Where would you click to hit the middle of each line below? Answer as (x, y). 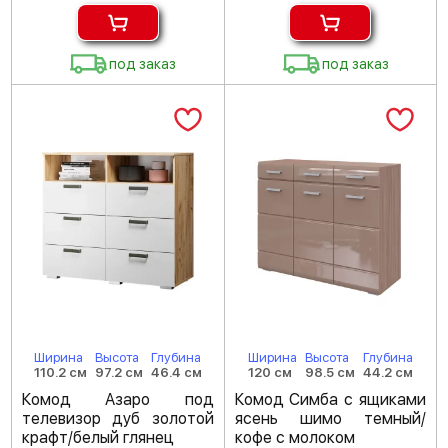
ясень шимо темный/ (330, 418)
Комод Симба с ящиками (330, 399)
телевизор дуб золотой (118, 418)
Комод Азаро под (118, 399)
